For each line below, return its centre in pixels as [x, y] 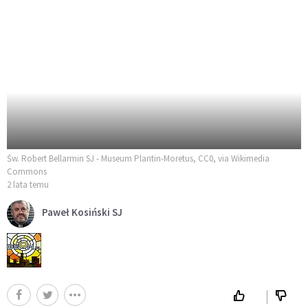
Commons [27, 171]
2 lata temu [28, 184]
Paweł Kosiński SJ [82, 212]
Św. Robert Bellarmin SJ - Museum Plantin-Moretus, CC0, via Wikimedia [138, 158]
